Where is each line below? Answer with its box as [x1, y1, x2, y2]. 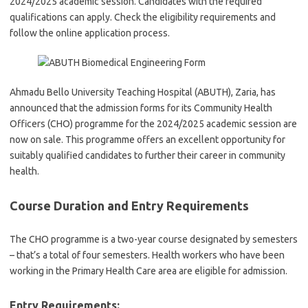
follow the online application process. [10, 27, 170, 38]
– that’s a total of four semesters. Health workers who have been [10, 250, 285, 261]
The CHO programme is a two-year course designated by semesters [10, 234, 298, 245]
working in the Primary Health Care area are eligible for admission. [10, 265, 287, 276]
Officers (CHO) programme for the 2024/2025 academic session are [10, 118, 297, 129]
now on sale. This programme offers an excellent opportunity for [10, 134, 285, 145]
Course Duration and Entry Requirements [10, 199, 249, 212]
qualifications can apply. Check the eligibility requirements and [10, 12, 276, 23]
